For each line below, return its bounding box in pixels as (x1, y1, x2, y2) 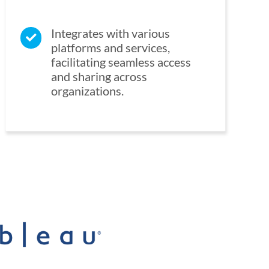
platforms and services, (51, 40, 171, 55)
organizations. (51, 83, 124, 98)
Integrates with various (51, 26, 171, 41)
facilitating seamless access (51, 55, 192, 70)
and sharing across (51, 69, 148, 84)
